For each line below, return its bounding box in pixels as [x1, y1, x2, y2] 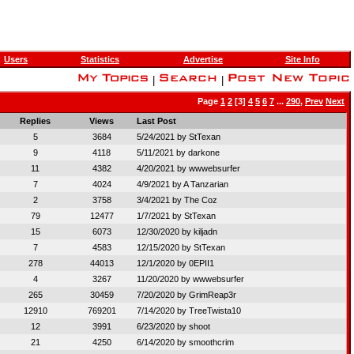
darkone [188, 148, 220, 157]
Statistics [81, 55, 119, 64]
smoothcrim [189, 337, 234, 347]
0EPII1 [189, 258, 214, 268]
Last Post [137, 116, 176, 126]
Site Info [284, 55, 320, 64]
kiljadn [194, 227, 217, 236]
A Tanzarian [183, 179, 228, 189]
